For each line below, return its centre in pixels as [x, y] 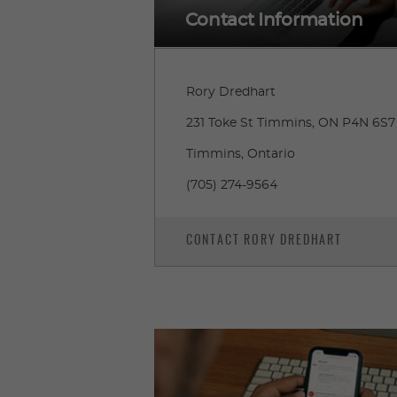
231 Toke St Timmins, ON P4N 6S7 [290, 123]
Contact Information [274, 20]
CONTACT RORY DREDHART [264, 241]
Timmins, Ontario [240, 154]
